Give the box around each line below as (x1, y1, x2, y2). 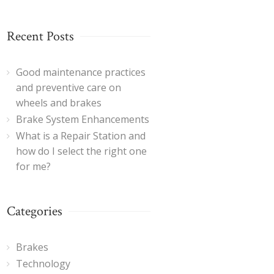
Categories (7, 202, 62, 220)
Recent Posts (7, 27, 74, 45)
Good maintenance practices (16, 65, 146, 79)
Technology (16, 256, 70, 270)
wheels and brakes (16, 95, 102, 109)
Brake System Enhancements (16, 112, 149, 126)
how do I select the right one (16, 144, 147, 158)
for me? (16, 159, 51, 173)
